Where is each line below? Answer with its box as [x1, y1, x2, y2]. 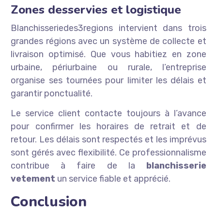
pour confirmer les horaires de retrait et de [11, 121, 206, 132]
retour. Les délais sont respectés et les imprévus [11, 134, 206, 145]
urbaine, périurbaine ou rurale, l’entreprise [11, 62, 206, 73]
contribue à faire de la [11, 160, 146, 171]
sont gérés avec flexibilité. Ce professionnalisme [11, 147, 206, 158]
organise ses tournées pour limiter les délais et [11, 75, 206, 86]
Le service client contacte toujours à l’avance [11, 108, 206, 119]
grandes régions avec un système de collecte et [11, 36, 206, 47]
